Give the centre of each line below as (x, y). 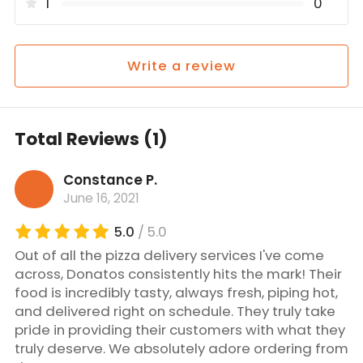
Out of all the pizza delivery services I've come (169, 255)
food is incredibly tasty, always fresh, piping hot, (176, 292)
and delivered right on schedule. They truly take (175, 311)
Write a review (181, 66)
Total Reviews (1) (91, 139)
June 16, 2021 (101, 199)
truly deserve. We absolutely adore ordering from (181, 348)
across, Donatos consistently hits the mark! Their (178, 273)
